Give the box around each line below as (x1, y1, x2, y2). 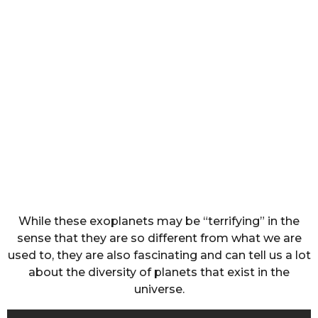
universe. (133, 282, 185, 296)
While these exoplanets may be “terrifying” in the (18, 214, 300, 228)
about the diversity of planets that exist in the (28, 265, 290, 279)
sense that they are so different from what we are (16, 231, 302, 245)
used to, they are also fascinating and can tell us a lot (7, 248, 311, 262)
